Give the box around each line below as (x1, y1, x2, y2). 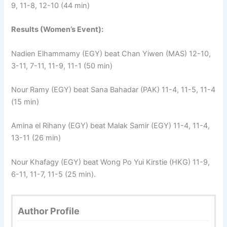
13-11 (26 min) (11, 133, 61, 143)
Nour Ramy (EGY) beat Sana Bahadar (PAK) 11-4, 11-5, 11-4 (11, 85, 216, 94)
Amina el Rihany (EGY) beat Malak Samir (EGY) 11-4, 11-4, (11, 121, 210, 131)
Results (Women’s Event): (11, 25, 104, 34)
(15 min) (11, 97, 40, 106)
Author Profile (18, 205, 80, 216)
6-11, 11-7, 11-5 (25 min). (11, 169, 96, 179)
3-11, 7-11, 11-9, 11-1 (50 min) (11, 61, 113, 70)
